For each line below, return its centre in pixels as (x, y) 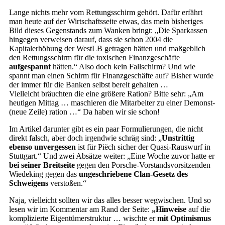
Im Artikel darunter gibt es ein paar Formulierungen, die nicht (106, 129)
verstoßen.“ (67, 183)
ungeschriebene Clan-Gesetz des (133, 174)
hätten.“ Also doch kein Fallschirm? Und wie (123, 67)
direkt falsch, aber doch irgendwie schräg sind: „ (85, 138)
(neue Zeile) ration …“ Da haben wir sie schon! (84, 112)
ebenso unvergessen (42, 147)
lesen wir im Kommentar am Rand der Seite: (80, 209)
